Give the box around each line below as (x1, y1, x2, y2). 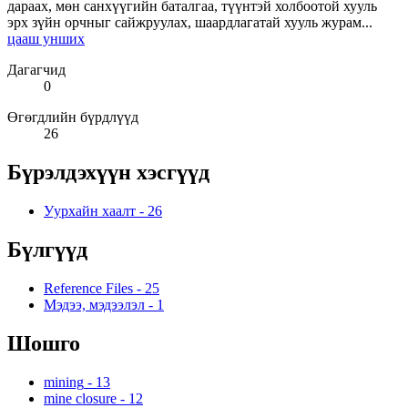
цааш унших (7, 31, 85, 47)
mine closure (44, 390, 117, 406)
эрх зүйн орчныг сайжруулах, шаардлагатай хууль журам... (7, 15, 372, 31)
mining (44, 373, 84, 390)
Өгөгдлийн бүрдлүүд (7, 109, 138, 126)
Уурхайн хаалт (44, 203, 136, 219)
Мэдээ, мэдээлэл (44, 297, 145, 313)
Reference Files (44, 280, 133, 297)
